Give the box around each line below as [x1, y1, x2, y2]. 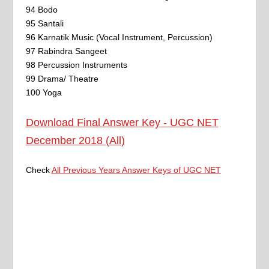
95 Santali [25, 18, 64, 28]
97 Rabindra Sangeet [25, 46, 107, 56]
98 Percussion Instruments [25, 59, 127, 70]
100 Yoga [25, 87, 62, 97]
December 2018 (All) [25, 134, 125, 147]
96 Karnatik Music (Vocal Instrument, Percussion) [25, 32, 213, 42]
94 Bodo [25, 4, 58, 14]
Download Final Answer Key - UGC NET [25, 116, 219, 128]
